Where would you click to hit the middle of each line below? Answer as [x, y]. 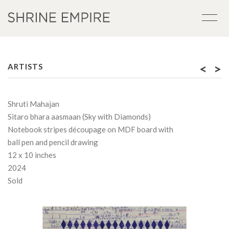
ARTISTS [25, 66]
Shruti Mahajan [33, 104]
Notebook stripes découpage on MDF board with [90, 129]
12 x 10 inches [32, 155]
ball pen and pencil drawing [53, 142]
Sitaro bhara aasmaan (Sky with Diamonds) [79, 117]
